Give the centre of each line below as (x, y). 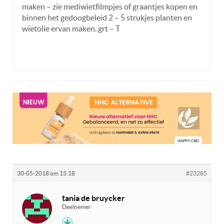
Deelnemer (76, 207)
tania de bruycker (93, 198)
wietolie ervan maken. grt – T (71, 28)
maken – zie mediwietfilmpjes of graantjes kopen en (110, 6)
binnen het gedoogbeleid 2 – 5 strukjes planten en (107, 17)
